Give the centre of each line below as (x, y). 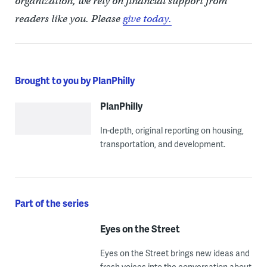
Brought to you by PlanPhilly (74, 80)
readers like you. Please (69, 18)
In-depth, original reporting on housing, (172, 130)
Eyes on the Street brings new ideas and (175, 253)
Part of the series (52, 203)
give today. (147, 18)
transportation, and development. (162, 144)
